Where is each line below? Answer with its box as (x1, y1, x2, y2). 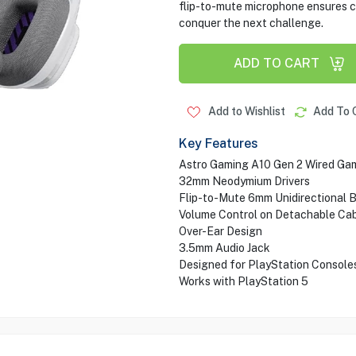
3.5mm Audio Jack (178, 242, 270, 254)
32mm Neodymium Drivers (178, 175, 310, 188)
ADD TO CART (233, 56, 319, 71)
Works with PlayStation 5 (178, 275, 308, 288)
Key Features (178, 136, 258, 151)
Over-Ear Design (178, 225, 262, 238)
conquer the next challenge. (178, 17, 323, 29)
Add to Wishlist (205, 105, 285, 118)
